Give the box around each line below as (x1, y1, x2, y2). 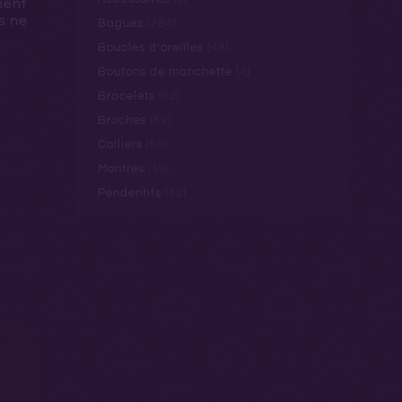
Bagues (97, 17, 144, 30)
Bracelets (97, 90, 155, 102)
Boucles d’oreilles (97, 41, 204, 54)
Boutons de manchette (97, 66, 232, 78)
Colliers (97, 138, 143, 151)
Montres (97, 162, 144, 175)
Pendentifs (97, 187, 162, 199)
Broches (97, 114, 146, 127)
